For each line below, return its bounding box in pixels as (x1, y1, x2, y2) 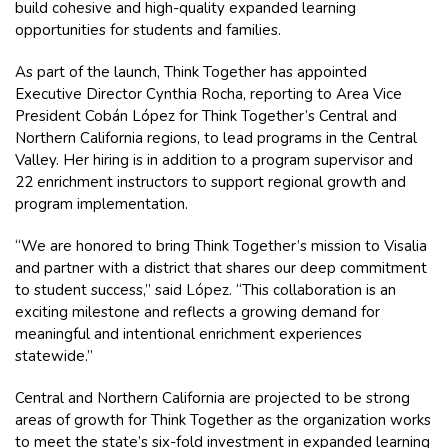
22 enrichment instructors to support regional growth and (15, 171, 406, 192)
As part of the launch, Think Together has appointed (15, 61, 367, 82)
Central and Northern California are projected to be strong (15, 387, 410, 408)
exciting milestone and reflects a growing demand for (15, 301, 380, 322)
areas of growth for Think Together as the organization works (15, 409, 431, 430)
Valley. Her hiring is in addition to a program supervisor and (15, 149, 413, 170)
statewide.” (15, 345, 97, 366)
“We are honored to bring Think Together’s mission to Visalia (15, 235, 427, 256)
